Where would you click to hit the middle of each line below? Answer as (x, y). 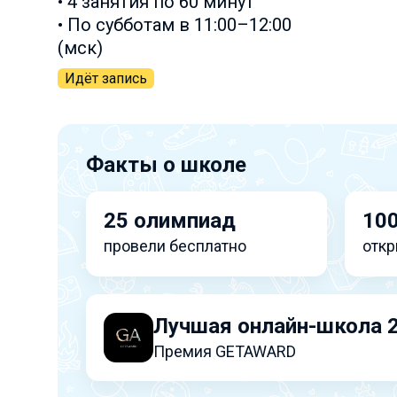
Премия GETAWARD (224, 351)
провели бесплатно (175, 246)
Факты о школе (166, 165)
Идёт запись (105, 78)
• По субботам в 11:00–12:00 (174, 25)
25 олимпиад (169, 221)
